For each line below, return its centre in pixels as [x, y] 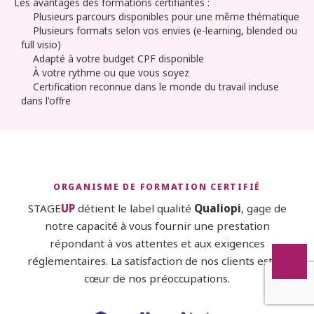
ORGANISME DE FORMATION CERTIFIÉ [157, 186]
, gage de [264, 209]
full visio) [41, 44]
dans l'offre [46, 100]
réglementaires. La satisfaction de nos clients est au [157, 261]
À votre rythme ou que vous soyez [111, 72]
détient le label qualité [134, 209]
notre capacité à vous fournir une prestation [157, 226]
